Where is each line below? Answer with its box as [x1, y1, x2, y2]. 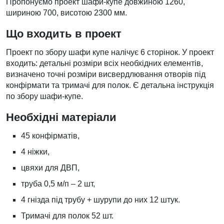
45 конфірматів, [21, 131, 79, 140]
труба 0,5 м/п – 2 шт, [21, 179, 95, 188]
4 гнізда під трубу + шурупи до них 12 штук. [21, 195, 180, 204]
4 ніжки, [21, 147, 49, 156]
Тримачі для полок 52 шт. [21, 211, 113, 220]
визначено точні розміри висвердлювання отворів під [6, 70, 205, 78]
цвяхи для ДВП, [21, 163, 79, 172]
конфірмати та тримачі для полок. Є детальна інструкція [6, 81, 214, 89]
